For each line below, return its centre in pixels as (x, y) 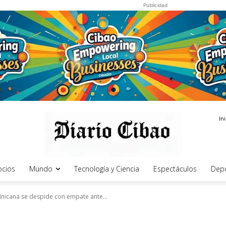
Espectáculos (175, 169)
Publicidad (155, 5)
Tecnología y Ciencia (107, 169)
